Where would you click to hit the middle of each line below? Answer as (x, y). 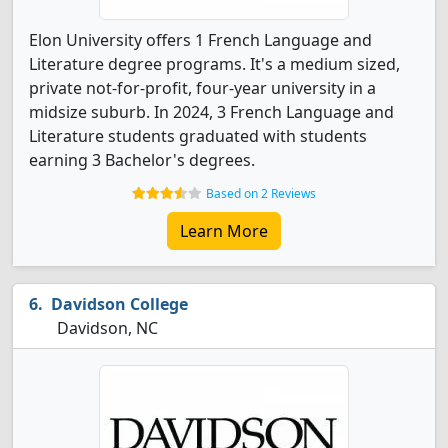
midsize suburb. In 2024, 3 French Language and (211, 112)
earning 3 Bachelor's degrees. (142, 160)
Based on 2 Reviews (261, 193)
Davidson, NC (105, 328)
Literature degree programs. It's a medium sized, (214, 64)
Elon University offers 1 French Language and (200, 40)
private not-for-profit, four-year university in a (202, 88)
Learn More (224, 231)
